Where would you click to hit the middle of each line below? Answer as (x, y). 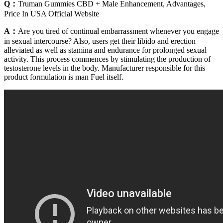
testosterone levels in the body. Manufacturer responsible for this (105, 68)
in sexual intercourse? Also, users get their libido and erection (100, 41)
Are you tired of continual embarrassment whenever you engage (118, 31)
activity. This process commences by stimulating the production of (107, 59)
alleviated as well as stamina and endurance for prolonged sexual (105, 50)
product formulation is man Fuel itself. (64, 77)
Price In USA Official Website (52, 14)
